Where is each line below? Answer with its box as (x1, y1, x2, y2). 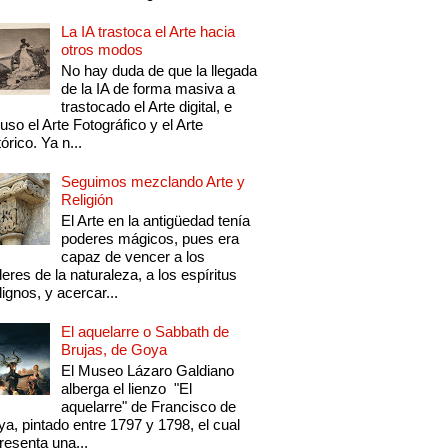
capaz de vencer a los (61, 248, 206, 266)
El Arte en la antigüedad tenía (61, 212, 251, 230)
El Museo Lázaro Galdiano (61, 362, 235, 380)
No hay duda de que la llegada (61, 62, 258, 80)
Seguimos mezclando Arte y (61, 173, 246, 191)
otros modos (61, 41, 144, 59)
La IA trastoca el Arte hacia (61, 23, 236, 41)
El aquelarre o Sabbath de (61, 323, 230, 341)
